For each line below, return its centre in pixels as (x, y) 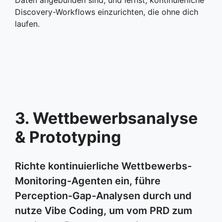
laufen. (27, 24)
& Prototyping (68, 137)
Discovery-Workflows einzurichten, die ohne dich (107, 12)
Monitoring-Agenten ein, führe (88, 181)
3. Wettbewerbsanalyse (106, 118)
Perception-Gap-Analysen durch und (103, 195)
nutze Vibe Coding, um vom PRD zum (104, 210)
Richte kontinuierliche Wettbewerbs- (103, 166)
